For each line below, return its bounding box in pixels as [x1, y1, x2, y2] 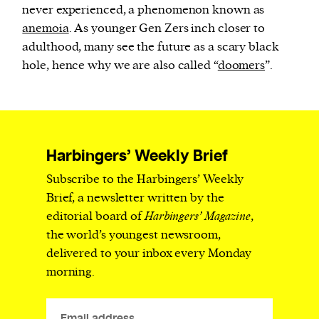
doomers [217, 57, 266, 73]
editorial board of [46, 208, 145, 224]
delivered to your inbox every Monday [46, 245, 252, 261]
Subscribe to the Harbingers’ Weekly [46, 171, 244, 187]
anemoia [22, 20, 69, 36]
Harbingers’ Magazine [144, 208, 251, 224]
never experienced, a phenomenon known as [22, 1, 265, 18]
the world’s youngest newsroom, [46, 226, 221, 243]
